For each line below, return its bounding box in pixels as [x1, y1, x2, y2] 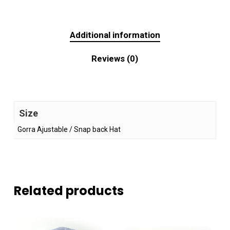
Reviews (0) [91, 53, 139, 64]
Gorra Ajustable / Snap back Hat [17, 125, 121, 134]
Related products [13, 182, 124, 200]
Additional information [69, 30, 160, 41]
